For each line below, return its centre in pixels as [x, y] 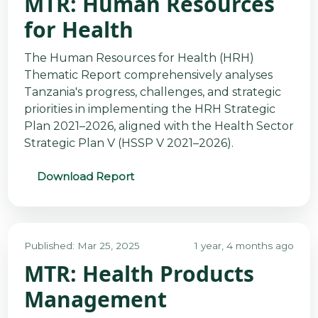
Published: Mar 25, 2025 [82, 246]
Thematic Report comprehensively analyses [148, 75]
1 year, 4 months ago [245, 246]
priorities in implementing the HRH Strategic [149, 109]
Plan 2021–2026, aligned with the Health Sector [159, 126]
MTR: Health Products [139, 274]
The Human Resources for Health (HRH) [139, 57]
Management [95, 300]
